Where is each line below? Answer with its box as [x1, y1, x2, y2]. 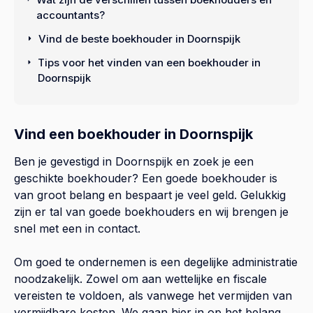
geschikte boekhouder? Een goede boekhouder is [14, 170, 277, 185]
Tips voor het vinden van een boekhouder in [37, 55, 261, 69]
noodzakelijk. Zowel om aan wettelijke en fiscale [14, 271, 267, 286]
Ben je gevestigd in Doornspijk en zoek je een [14, 154, 254, 168]
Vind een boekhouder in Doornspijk [14, 125, 253, 143]
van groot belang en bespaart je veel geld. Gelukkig [14, 187, 286, 202]
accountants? [36, 8, 105, 22]
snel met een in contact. [14, 221, 140, 235]
